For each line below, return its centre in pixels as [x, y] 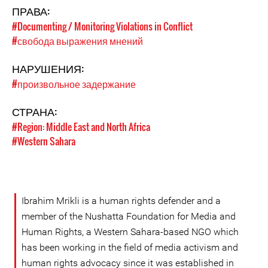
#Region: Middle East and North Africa [81, 127]
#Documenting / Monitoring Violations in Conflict [102, 26]
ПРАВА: [32, 11]
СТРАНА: [36, 111]
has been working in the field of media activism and [130, 247]
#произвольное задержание [74, 84]
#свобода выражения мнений [77, 41]
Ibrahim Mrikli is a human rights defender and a [121, 201]
